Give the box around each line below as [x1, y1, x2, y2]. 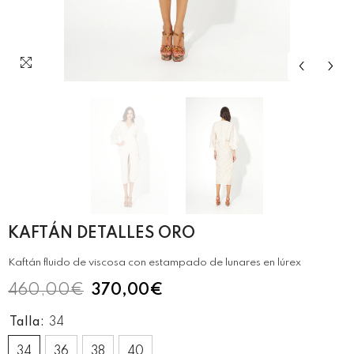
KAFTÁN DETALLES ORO [8, 226, 195, 242]
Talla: [9, 316, 47, 329]
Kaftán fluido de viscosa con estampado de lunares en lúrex [8, 258, 301, 268]
